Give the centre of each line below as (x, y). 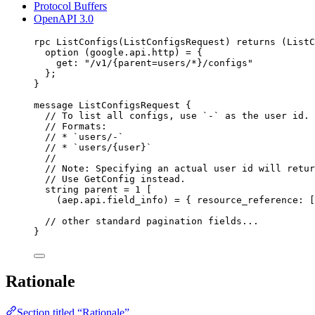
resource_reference (247, 200)
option (62, 52)
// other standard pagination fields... (152, 221)
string (62, 189)
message (53, 105)
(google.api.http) (132, 52)
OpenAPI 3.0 (64, 18)
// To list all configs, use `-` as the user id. (177, 115)
